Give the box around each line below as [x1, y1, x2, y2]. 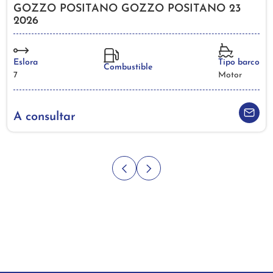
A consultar [13, 111, 76, 124]
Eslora [13, 58, 38, 68]
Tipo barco [218, 58, 260, 68]
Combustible [104, 63, 152, 73]
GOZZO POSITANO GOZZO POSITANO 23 [13, 3, 241, 15]
